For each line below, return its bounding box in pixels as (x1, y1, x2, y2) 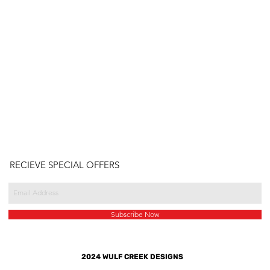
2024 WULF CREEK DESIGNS (81, 252, 183, 261)
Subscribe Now (111, 209, 159, 219)
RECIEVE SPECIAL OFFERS (10, 159, 119, 171)
